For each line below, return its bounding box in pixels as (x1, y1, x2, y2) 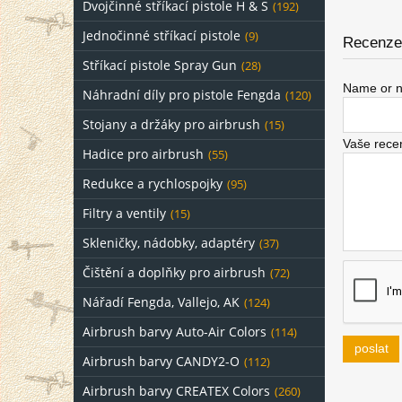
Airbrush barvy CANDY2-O (83, 353, 240, 370)
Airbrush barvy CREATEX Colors (83, 382, 270, 399)
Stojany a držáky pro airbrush (83, 116, 260, 133)
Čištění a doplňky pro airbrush (83, 264, 266, 281)
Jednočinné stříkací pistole (83, 27, 240, 44)
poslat (354, 342, 389, 356)
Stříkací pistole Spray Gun (83, 57, 237, 74)
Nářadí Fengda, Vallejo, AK (83, 293, 240, 310)
